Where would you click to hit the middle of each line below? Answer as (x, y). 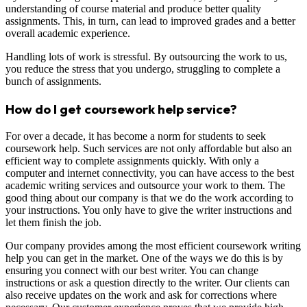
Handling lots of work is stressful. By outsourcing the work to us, (146, 57)
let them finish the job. (53, 222)
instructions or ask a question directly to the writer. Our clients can (148, 282)
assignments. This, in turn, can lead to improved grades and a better (150, 21)
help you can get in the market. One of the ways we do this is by (144, 258)
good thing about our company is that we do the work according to (149, 197)
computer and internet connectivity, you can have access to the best (150, 173)
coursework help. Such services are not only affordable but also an (149, 148)
